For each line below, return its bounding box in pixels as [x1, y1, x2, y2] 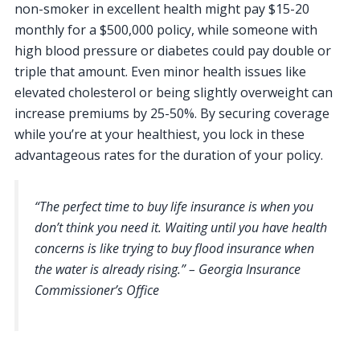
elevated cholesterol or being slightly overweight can [14, 83, 333, 101]
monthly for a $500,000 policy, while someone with [14, 20, 317, 39]
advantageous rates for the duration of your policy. [14, 145, 323, 164]
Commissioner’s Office [35, 280, 159, 299]
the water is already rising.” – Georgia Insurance [35, 260, 301, 278]
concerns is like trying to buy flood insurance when [35, 239, 314, 257]
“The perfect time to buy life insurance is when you [35, 197, 313, 215]
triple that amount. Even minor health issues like [14, 62, 306, 80]
